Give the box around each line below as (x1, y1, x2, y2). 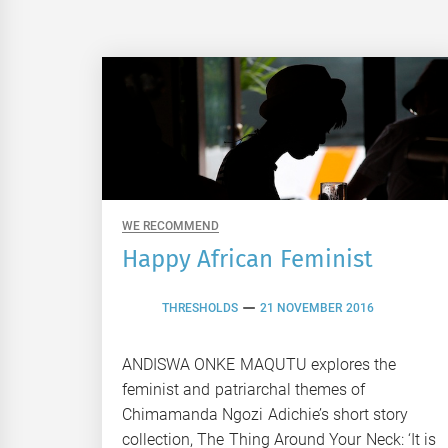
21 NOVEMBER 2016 (260, 301, 374, 316)
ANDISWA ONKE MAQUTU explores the (122, 354, 397, 374)
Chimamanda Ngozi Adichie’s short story (122, 404, 409, 424)
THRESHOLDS (162, 301, 238, 316)
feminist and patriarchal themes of (122, 379, 366, 399)
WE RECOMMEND (122, 218, 220, 233)
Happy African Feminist (122, 244, 373, 273)
